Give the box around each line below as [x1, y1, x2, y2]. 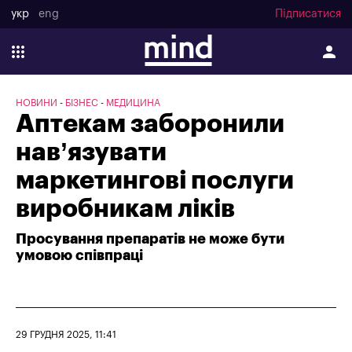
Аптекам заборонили [16, 112, 284, 137]
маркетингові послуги [16, 168, 294, 193]
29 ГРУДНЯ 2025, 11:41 [16, 330, 116, 339]
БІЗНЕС [65, 98, 98, 108]
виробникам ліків [16, 196, 235, 222]
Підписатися [275, 9, 341, 20]
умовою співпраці [16, 248, 143, 262]
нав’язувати [16, 140, 167, 165]
